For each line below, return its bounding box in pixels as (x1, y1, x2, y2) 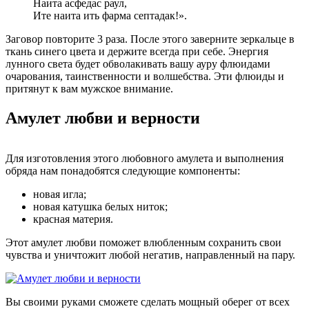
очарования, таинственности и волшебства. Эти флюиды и (6, 70, 284, 83)
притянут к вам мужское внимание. (6, 83, 173, 95)
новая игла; (33, 188, 86, 201)
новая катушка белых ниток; (33, 201, 168, 213)
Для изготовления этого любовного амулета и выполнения (6, 152, 283, 165)
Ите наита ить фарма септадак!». (33, 10, 187, 22)
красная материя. (33, 213, 113, 226)
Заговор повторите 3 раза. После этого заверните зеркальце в (6, 33, 295, 46)
